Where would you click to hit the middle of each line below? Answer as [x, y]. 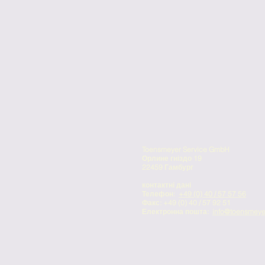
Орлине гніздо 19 [172, 158]
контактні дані [167, 185]
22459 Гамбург [168, 167]
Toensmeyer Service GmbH [186, 149]
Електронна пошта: [175, 211]
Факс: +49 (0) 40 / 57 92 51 [186, 203]
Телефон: [159, 194]
